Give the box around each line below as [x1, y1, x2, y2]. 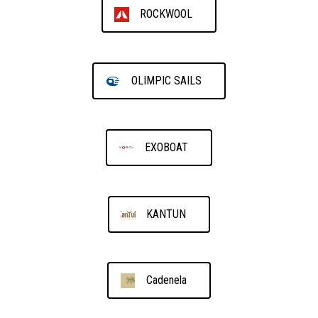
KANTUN [146, 207, 187, 221]
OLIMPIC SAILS [131, 74, 202, 88]
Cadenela [146, 273, 187, 287]
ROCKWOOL [140, 7, 193, 21]
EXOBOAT [144, 140, 188, 154]
